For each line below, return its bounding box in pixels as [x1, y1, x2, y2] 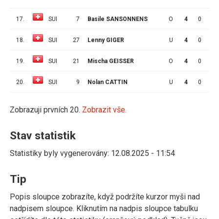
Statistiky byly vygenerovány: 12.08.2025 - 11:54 [10, 148, 175, 158]
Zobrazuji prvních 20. [10, 105, 82, 114]
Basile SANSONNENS [88, 15, 148, 22]
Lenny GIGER [88, 36, 124, 44]
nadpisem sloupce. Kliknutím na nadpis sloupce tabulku [10, 203, 198, 213]
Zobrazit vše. [82, 105, 127, 114]
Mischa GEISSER [88, 57, 134, 65]
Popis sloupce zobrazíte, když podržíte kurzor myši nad [10, 192, 200, 201]
